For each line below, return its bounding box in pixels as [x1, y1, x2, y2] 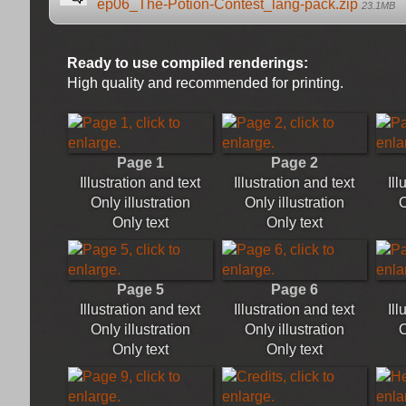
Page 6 [270, 281, 318, 297]
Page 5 [116, 281, 164, 297]
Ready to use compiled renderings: [66, 54, 308, 71]
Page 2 [270, 154, 318, 170]
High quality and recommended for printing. [63, 74, 343, 91]
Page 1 [116, 154, 164, 170]
